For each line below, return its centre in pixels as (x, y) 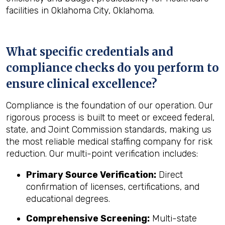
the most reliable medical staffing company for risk (109, 142)
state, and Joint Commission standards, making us (109, 130)
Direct (170, 175)
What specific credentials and (90, 52)
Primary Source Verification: (91, 175)
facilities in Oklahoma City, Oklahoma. (80, 11)
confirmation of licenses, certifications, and (113, 187)
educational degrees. (68, 199)
